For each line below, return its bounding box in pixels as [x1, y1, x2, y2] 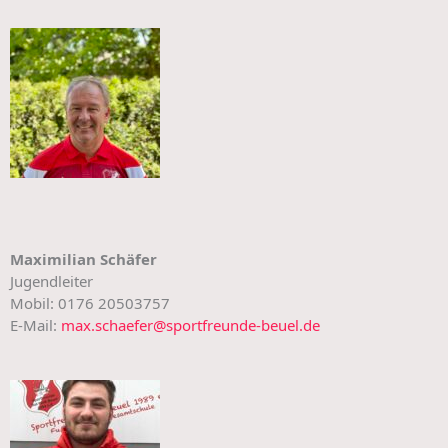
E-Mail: [10, 315, 61, 335]
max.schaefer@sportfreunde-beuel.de [61, 315, 320, 335]
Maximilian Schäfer [10, 249, 157, 269]
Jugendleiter [10, 271, 93, 291]
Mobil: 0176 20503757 [10, 293, 170, 313]
